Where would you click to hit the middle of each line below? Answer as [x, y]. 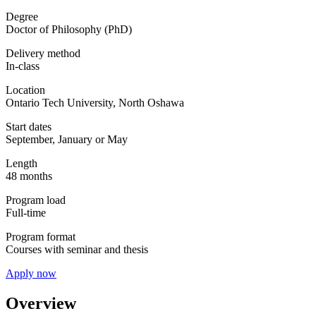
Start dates [29, 127]
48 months [29, 176]
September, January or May [67, 140]
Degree [22, 17]
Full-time [26, 213]
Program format [41, 237]
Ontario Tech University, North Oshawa [95, 103]
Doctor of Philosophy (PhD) [69, 30]
